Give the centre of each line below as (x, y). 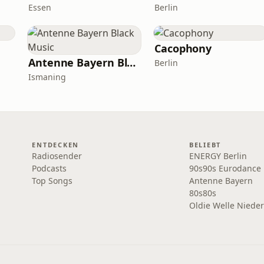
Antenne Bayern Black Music (131, 62)
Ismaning (47, 77)
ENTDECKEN (56, 145)
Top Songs (52, 181)
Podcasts (49, 168)
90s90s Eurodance (225, 168)
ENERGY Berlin (218, 156)
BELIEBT (205, 145)
